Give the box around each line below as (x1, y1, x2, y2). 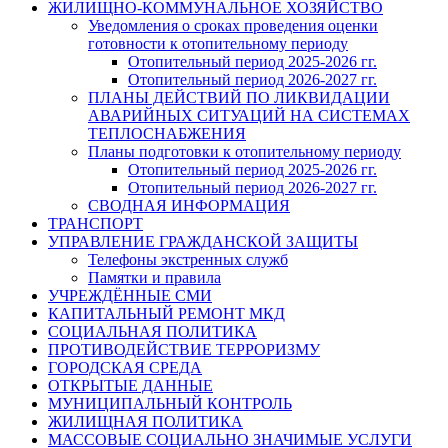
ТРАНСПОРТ (48, 214, 143, 232)
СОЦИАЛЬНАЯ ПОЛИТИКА (48, 322, 257, 340)
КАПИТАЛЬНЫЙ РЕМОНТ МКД (48, 304, 285, 322)
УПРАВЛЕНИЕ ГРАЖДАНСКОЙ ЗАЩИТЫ (48, 232, 358, 250)
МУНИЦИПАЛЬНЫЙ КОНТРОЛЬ (48, 394, 292, 412)
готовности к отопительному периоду (88, 34, 348, 52)
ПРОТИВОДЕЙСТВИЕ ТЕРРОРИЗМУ (48, 340, 320, 358)
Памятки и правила (88, 268, 221, 286)
